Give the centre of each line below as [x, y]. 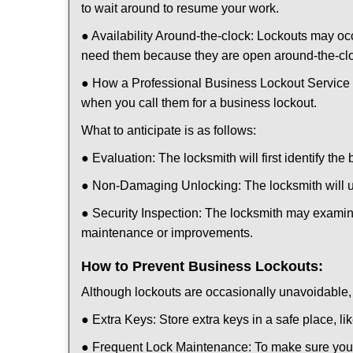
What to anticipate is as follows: [169, 130]
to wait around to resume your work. [180, 8]
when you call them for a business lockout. [199, 103]
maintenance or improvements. [167, 233]
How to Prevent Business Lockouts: [202, 266]
